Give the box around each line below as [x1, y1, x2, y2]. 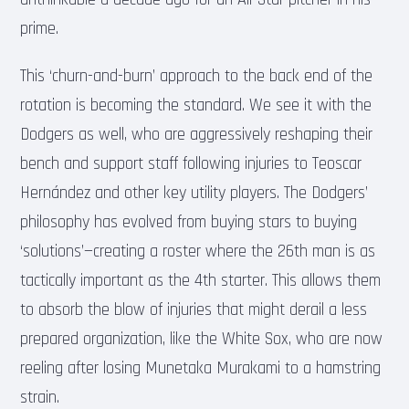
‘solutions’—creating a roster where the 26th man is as [20, 240, 376, 262]
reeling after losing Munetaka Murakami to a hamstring [20, 357, 382, 379]
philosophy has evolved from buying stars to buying [20, 211, 358, 233]
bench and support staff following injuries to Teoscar [20, 152, 362, 174]
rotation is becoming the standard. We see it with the [20, 94, 372, 116]
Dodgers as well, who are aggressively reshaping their [20, 123, 373, 145]
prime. [20, 17, 59, 39]
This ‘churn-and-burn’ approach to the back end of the [20, 65, 373, 87]
